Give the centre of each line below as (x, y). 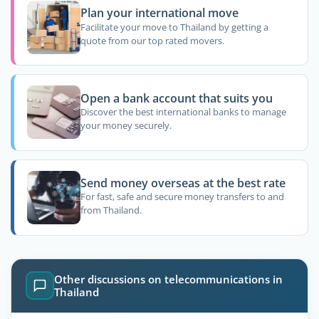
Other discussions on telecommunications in (168, 279)
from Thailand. (111, 210)
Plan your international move (159, 13)
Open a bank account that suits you (176, 98)
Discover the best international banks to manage (183, 112)
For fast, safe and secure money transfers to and (182, 197)
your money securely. (126, 126)
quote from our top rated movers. (152, 40)
